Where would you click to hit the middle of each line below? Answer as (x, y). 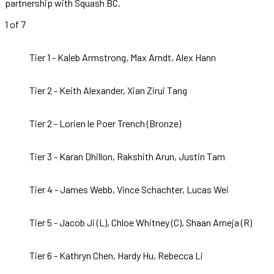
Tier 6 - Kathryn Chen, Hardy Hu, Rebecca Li (116, 255)
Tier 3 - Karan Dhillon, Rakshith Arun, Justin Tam (127, 156)
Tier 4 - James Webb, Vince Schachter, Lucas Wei (129, 189)
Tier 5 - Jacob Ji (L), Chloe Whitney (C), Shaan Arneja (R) (141, 222)
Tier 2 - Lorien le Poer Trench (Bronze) (105, 123)
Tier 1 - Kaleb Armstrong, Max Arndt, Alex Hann (123, 57)
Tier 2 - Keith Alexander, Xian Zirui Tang (108, 90)
